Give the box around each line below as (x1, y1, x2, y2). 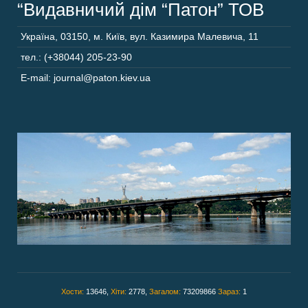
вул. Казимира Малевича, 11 (130, 30, 258, 42)
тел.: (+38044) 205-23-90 (21, 51, 132, 63)
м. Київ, (93, 30, 127, 42)
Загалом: (149, 287, 183, 296)
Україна (21, 30, 55, 42)
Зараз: (218, 287, 243, 296)
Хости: (61, 287, 86, 296)
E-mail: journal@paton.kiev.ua (21, 71, 151, 83)
